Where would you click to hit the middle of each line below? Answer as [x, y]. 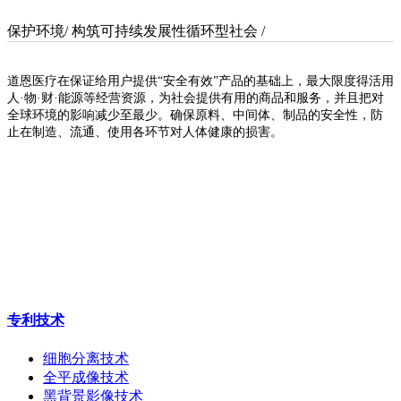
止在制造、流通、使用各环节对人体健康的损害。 [145, 132]
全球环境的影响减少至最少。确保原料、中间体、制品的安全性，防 [195, 115]
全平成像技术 [86, 377]
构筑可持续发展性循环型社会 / [166, 31]
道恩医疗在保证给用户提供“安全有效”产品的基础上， [157, 81]
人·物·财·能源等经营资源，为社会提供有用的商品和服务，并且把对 [196, 98]
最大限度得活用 [350, 81]
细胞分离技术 [86, 358]
